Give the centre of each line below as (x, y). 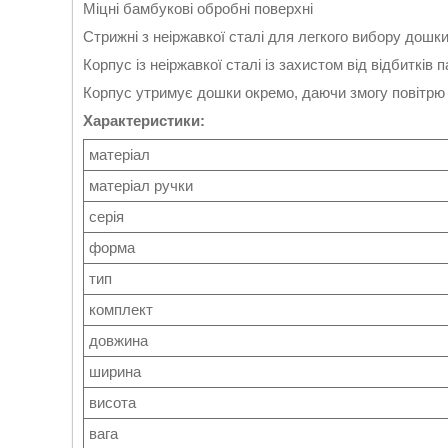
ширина (115, 372)
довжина (118, 341)
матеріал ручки (141, 186)
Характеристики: (144, 121)
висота (112, 403)
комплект (121, 310)
